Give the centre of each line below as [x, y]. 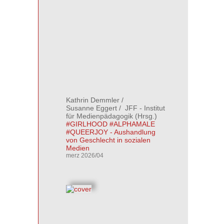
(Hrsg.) [145, 116]
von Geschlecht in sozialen [108, 140]
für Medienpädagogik [99, 116]
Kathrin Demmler [93, 100]
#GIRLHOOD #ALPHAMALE [110, 124]
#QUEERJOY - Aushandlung [111, 132]
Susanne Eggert [91, 108]
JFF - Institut [144, 108]
